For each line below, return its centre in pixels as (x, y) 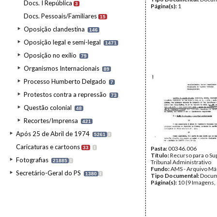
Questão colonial (48, 108)
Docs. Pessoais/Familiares (60, 16)
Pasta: (159, 148)
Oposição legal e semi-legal (62, 42)
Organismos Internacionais (62, 68)
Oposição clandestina (54, 29)
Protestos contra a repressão (65, 94)
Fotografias (32, 160)
